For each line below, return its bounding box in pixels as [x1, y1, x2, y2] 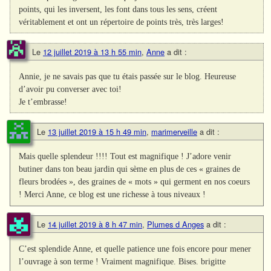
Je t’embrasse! [19, 97, 68, 107]
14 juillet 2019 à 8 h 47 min [48, 218, 142, 230]
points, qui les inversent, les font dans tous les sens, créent [19, 4, 218, 15]
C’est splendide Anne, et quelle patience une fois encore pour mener [19, 244, 252, 254]
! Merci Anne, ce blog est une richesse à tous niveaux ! [19, 189, 206, 200]
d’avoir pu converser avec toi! [19, 84, 122, 94]
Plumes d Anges [147, 218, 204, 230]
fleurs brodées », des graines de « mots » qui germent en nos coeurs [19, 177, 250, 187]
